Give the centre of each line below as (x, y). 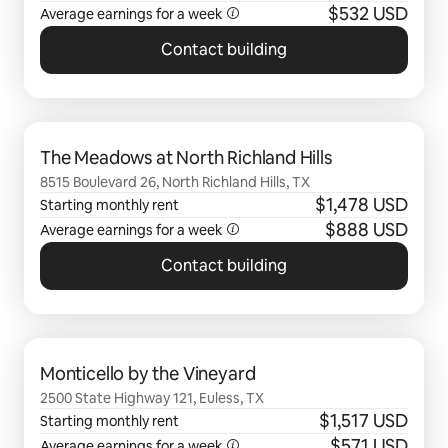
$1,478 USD (361, 204)
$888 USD (366, 229)
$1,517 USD (363, 420)
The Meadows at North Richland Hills (186, 157)
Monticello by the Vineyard (148, 373)
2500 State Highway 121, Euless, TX (152, 398)
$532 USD (368, 13)
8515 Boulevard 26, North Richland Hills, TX (175, 182)
